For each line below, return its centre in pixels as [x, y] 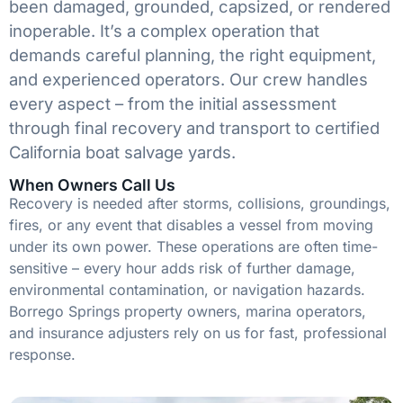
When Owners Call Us [92, 185]
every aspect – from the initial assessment [173, 103]
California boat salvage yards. [122, 152]
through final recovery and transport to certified [194, 127]
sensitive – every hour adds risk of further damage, [182, 269]
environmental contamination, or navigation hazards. [187, 290]
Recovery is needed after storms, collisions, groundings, [200, 204]
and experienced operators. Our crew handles [188, 79]
